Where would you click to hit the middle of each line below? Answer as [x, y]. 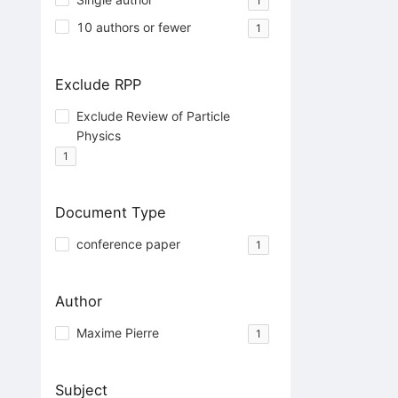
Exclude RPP [98, 84]
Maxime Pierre [117, 333]
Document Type [110, 212]
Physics [98, 135]
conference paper [128, 243]
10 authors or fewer [133, 27]
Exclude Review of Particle [153, 115]
